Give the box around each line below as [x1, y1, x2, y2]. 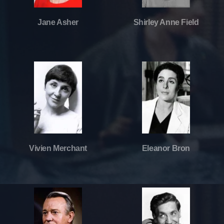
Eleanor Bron [141, 143, 190, 152]
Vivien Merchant [29, 143, 87, 152]
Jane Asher [37, 17, 78, 26]
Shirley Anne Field [133, 17, 199, 26]
